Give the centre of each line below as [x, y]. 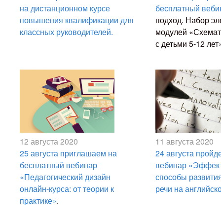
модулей [172, 32]
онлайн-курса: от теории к [67, 189]
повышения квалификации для [77, 20]
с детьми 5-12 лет [187, 44]
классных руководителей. [66, 32]
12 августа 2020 [49, 141]
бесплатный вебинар [58, 165]
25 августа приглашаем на [68, 153]
